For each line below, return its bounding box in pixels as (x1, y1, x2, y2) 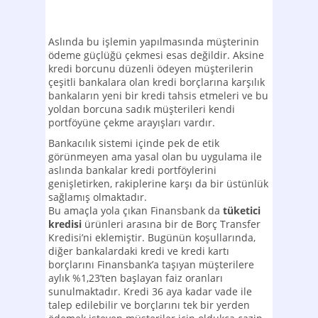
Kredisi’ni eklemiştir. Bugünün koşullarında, (48, 231, 256, 244)
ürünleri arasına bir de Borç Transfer (84, 217, 261, 231)
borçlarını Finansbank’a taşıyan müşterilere (48, 258, 254, 271)
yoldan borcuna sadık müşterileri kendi (48, 102, 235, 116)
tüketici (220, 204, 261, 217)
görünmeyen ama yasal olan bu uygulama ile (48, 150, 262, 163)
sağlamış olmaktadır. (48, 190, 147, 204)
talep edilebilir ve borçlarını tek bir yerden (48, 298, 250, 312)
